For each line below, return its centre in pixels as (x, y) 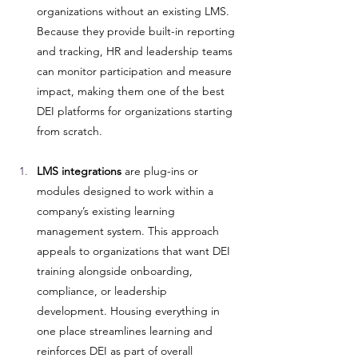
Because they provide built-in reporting (137, 31)
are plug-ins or (161, 171)
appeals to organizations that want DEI (135, 251)
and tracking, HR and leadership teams (136, 51)
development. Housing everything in (130, 311)
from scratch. (70, 131)
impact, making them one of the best (132, 91)
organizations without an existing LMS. (135, 11)
